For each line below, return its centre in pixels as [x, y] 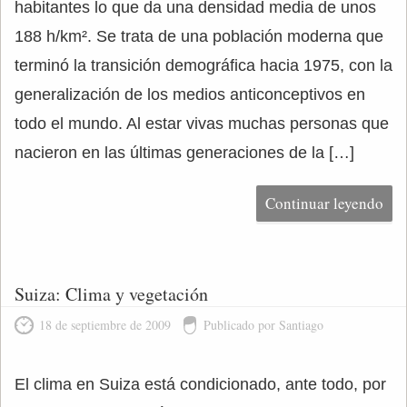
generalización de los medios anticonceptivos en [190, 94]
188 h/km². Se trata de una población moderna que [199, 36]
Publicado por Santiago [263, 325]
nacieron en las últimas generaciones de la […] [184, 153]
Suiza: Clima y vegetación [111, 294]
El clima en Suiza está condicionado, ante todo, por [200, 384]
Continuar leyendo [324, 203]
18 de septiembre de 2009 [105, 325]
